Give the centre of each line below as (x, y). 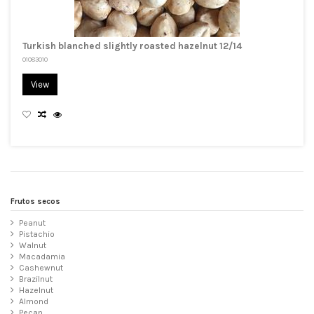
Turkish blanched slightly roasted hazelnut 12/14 (132, 46)
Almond (34, 301)
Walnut (33, 245)
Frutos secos (35, 202)
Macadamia (42, 256)
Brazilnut (36, 279)
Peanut (32, 223)
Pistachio (37, 234)
